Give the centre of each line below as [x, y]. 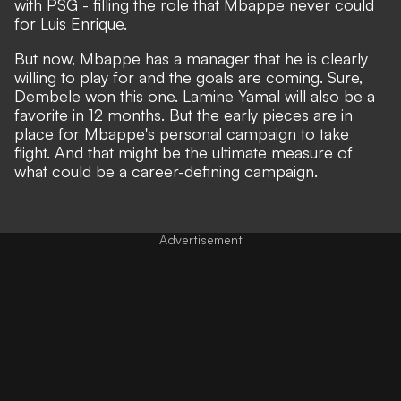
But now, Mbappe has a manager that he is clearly [191, 58]
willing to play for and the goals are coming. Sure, [188, 77]
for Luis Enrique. [73, 23]
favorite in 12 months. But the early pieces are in [183, 114]
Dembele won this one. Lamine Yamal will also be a [195, 95]
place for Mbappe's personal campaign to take [182, 133]
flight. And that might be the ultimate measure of [183, 152]
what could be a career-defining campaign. [168, 171]
